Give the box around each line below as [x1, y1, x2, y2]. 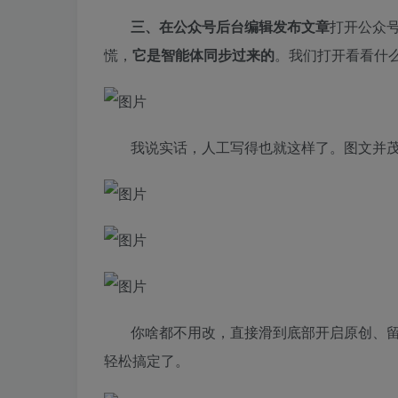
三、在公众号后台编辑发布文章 [131, 16, 330, 36]
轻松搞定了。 [104, 350, 189, 370]
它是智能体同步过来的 [132, 44, 275, 65]
